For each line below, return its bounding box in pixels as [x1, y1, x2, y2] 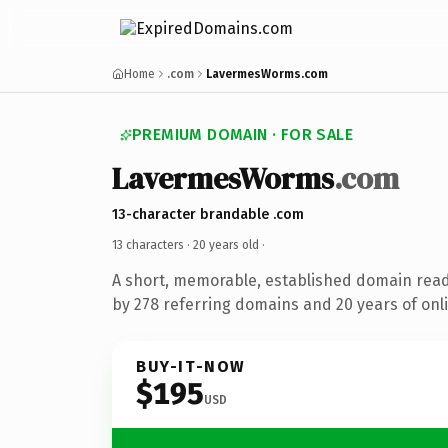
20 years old [193, 237, 259, 252]
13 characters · [112, 237, 193, 252]
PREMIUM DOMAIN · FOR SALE [132, 125, 353, 144]
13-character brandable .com [112, 205, 304, 223]
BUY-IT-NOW [136, 356, 246, 376]
